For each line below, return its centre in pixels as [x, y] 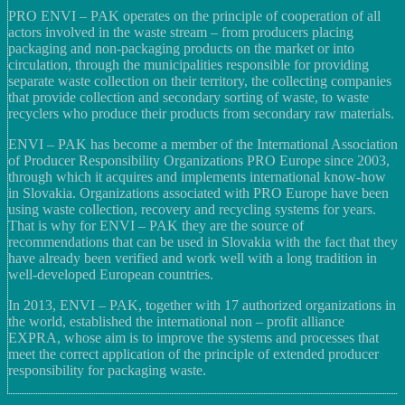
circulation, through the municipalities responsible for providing [188, 65]
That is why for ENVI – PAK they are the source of [156, 226]
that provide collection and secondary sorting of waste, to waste [188, 97]
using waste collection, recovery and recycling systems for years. [192, 209]
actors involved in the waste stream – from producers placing [181, 32]
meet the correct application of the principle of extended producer [193, 354]
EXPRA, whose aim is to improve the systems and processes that [193, 338]
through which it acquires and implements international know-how [197, 177]
